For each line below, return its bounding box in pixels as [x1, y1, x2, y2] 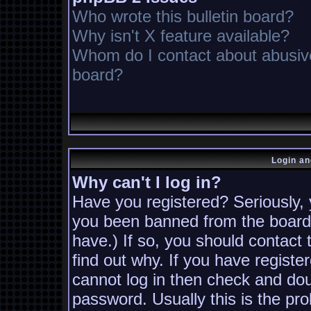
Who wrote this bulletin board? [72, 7, 294, 26]
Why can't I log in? [72, 173, 221, 192]
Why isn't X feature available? [72, 26, 289, 45]
